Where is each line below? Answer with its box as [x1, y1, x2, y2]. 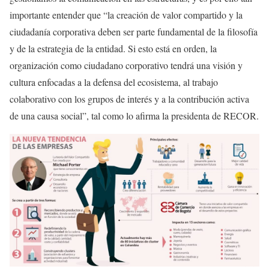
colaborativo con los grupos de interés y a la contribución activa [10, 92, 249, 105]
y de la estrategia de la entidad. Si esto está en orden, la [10, 41, 217, 55]
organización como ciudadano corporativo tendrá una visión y [10, 58, 243, 71]
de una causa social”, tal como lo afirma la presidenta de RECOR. [10, 109, 259, 122]
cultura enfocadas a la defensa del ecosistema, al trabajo [10, 75, 218, 88]
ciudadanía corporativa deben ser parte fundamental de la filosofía [10, 25, 258, 38]
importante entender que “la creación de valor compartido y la [10, 8, 243, 21]
